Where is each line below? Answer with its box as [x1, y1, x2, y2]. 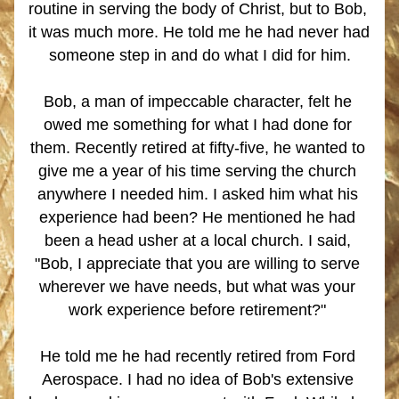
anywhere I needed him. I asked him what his [37, 185, 358, 203]
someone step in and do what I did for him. [48, 46, 351, 64]
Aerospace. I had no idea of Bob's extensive [41, 370, 354, 388]
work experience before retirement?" [69, 301, 330, 319]
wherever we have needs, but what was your [39, 278, 355, 296]
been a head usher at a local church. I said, [44, 232, 351, 249]
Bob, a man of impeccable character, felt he [43, 93, 352, 110]
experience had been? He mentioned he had [39, 208, 355, 226]
